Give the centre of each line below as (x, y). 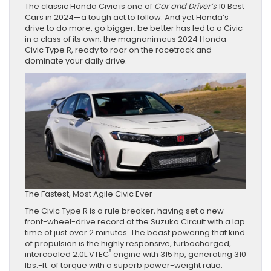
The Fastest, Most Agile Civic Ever (90, 194)
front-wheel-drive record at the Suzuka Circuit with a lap (135, 221)
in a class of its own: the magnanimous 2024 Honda (126, 39)
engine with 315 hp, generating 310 (179, 254)
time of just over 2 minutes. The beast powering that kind (135, 232)
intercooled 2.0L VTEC (67, 254)
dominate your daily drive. (79, 60)
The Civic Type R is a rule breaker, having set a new (124, 211)
